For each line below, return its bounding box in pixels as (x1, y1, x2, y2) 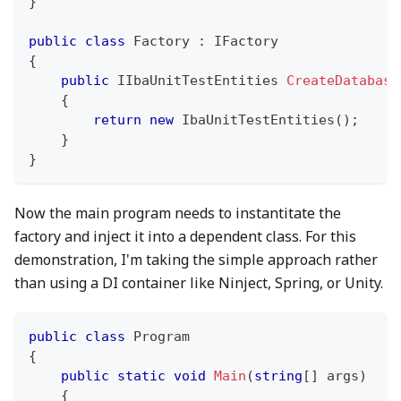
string (254, 367, 303, 384)
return (93, 111, 141, 128)
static (117, 367, 166, 384)
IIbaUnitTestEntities (117, 72, 278, 89)
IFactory (214, 32, 278, 49)
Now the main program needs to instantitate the (14, 202, 341, 223)
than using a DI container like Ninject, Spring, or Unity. (14, 272, 383, 293)
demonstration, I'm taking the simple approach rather (14, 249, 378, 269)
